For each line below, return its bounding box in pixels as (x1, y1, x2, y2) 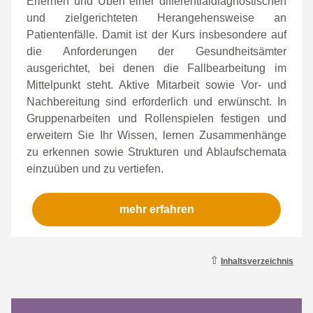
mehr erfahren (119, 203, 194, 215)
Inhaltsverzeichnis (221, 256, 293, 266)
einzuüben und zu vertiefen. (27, 163, 163, 175)
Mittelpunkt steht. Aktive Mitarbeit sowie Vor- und (27, 79, 286, 91)
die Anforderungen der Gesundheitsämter (27, 45, 286, 57)
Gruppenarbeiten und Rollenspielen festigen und (27, 112, 286, 124)
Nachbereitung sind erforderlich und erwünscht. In (27, 96, 286, 108)
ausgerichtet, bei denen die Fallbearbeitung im (27, 62, 286, 74)
